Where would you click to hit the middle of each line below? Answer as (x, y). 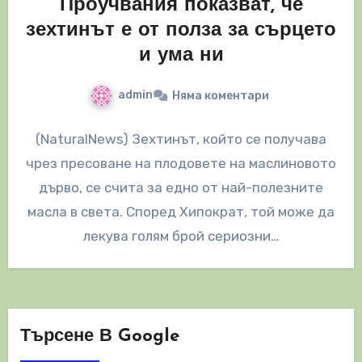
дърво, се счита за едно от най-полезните (181, 188)
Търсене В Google (99, 337)
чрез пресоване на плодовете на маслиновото (181, 164)
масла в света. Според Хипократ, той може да (181, 212)
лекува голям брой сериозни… (181, 236)
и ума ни (181, 56)
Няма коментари (220, 96)
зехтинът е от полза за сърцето (181, 31)
